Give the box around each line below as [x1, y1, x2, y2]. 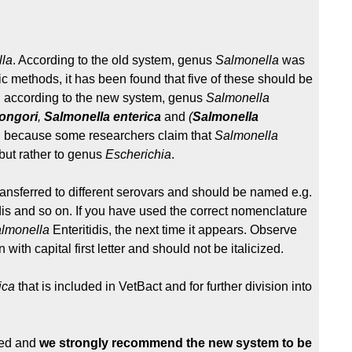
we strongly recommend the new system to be [39, 336, 312, 350]
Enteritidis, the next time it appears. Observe [49, 223, 297, 237]
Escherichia [105, 148, 171, 162]
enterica [113, 110, 161, 124]
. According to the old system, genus [13, 53, 215, 68]
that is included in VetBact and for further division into [15, 280, 312, 294]
